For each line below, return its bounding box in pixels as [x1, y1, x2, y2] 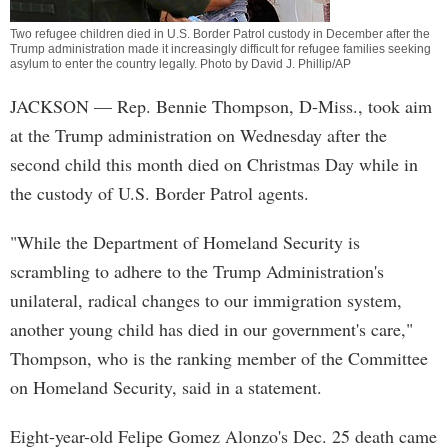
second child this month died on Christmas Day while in [10, 152, 418, 176]
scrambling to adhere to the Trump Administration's [10, 259, 384, 283]
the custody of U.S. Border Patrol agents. [10, 181, 309, 205]
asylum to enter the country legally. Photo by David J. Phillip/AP [10, 57, 351, 71]
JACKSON [10, 94, 89, 118]
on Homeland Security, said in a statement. [10, 375, 322, 399]
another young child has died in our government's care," [10, 317, 413, 341]
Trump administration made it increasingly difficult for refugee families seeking [10, 42, 431, 56]
